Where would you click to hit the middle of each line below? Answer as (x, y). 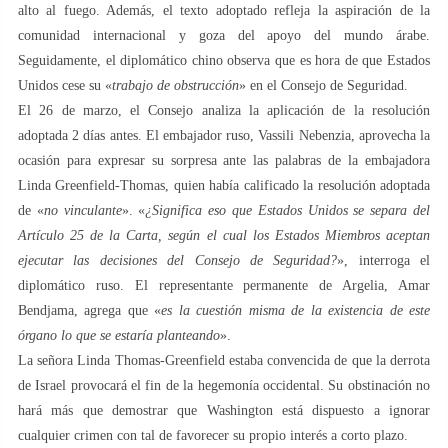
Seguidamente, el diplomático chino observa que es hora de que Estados (224, 60)
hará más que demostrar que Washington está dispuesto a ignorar (224, 410)
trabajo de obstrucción (175, 85)
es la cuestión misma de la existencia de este (296, 310)
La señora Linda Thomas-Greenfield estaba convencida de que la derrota (224, 360)
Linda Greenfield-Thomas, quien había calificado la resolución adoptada (224, 185)
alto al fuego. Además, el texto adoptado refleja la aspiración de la (224, 10)
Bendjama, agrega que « (90, 310)
